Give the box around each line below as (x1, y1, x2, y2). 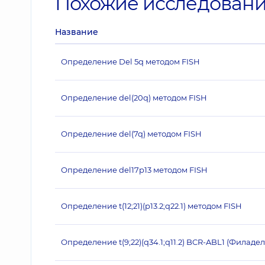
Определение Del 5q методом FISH (61, 57, 200, 66)
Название (55, 27, 98, 37)
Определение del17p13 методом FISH (61, 165, 208, 174)
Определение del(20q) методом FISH (61, 93, 207, 102)
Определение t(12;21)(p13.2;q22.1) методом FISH (61, 201, 242, 211)
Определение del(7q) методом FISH (61, 129, 202, 138)
